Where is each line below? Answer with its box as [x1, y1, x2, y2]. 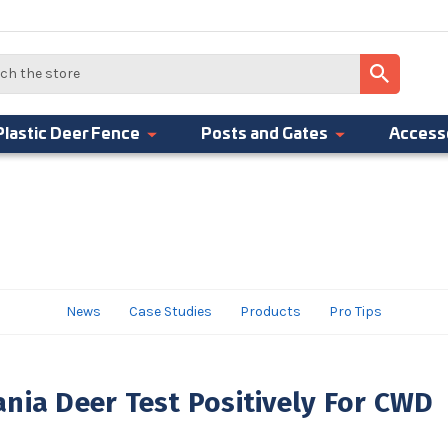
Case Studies [129, 303, 212, 320]
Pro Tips [329, 303, 382, 320]
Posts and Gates [201, 126, 328, 142]
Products [240, 303, 301, 320]
